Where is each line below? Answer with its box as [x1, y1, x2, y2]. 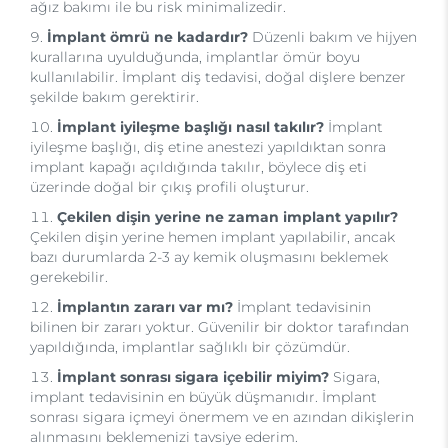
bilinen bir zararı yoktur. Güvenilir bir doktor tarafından [30, 318, 409, 336]
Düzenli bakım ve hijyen [248, 28, 417, 46]
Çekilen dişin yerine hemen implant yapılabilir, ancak [30, 228, 395, 246]
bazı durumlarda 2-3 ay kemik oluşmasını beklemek [30, 248, 388, 266]
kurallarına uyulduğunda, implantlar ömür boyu [30, 48, 360, 66]
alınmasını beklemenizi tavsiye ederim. [30, 428, 298, 446]
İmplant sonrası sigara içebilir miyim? [57, 368, 329, 386]
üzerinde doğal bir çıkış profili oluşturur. [30, 178, 309, 196]
